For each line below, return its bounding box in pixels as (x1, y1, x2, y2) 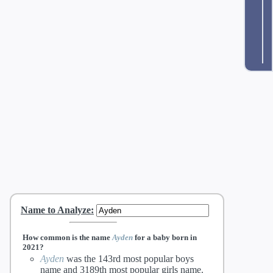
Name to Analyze (21, 204, 91, 215)
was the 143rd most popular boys (64, 253, 194, 264)
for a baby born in (132, 232, 197, 242)
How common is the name (22, 232, 112, 242)
